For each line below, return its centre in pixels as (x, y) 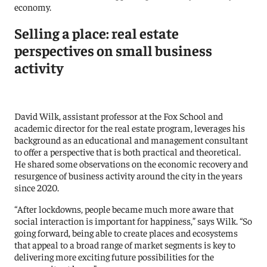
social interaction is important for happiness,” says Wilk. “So (133, 220)
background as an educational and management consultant (131, 139)
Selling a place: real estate (97, 32)
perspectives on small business (114, 50)
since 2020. (37, 187)
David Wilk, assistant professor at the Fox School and (119, 115)
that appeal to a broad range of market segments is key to (125, 244)
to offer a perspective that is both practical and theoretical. (128, 151)
